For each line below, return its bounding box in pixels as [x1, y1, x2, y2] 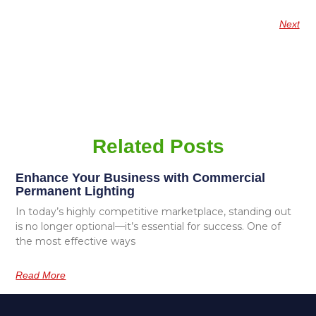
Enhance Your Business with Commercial [16, 170, 266, 185]
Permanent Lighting [16, 183, 135, 198]
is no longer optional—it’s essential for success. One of [16, 219, 281, 233]
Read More [16, 269, 66, 281]
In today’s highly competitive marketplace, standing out [16, 205, 292, 218]
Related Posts [92, 135, 224, 157]
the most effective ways [16, 234, 136, 248]
